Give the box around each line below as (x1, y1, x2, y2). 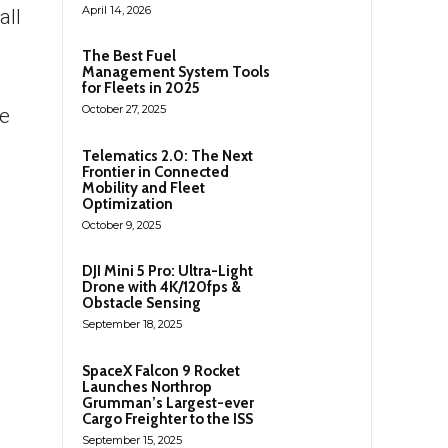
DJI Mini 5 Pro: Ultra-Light (82, 261, 253, 280)
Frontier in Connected (82, 162, 229, 181)
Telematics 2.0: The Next (82, 146, 253, 165)
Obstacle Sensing (82, 293, 201, 312)
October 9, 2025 (82, 217, 161, 232)
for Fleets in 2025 (82, 78, 200, 97)
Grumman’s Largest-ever (82, 393, 254, 412)
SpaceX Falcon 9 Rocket (82, 361, 240, 380)
